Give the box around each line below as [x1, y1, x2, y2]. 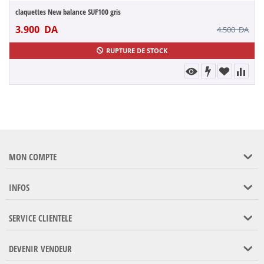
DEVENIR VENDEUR [9, 243, 72, 255]
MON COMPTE [9, 151, 57, 163]
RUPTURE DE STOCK [106, 46, 167, 55]
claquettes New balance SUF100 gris [15, 6, 121, 17]
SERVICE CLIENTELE [9, 212, 72, 224]
